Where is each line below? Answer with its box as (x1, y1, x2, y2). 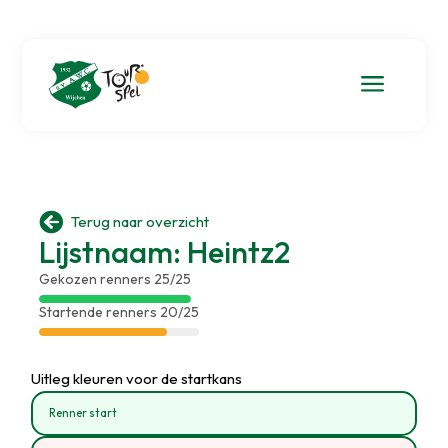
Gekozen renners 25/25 (38, 269, 191, 288)
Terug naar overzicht (70, 212, 209, 231)
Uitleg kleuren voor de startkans (31, 368, 243, 388)
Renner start (49, 405, 118, 420)
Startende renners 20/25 (38, 302, 199, 321)
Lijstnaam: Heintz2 (38, 232, 290, 271)
